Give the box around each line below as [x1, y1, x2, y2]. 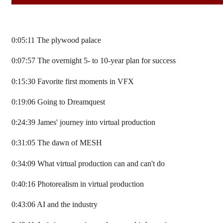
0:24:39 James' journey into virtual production [11, 118, 155, 127]
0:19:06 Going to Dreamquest [11, 97, 105, 107]
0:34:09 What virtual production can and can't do [11, 159, 165, 168]
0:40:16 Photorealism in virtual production [11, 179, 144, 189]
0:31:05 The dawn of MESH [11, 138, 102, 148]
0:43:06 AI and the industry [11, 200, 98, 210]
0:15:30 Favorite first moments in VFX [11, 77, 134, 86]
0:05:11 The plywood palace [11, 36, 101, 45]
